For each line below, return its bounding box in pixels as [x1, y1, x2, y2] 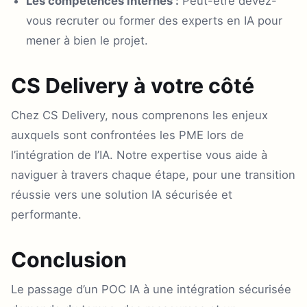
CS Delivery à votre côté [11, 73, 254, 98]
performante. [11, 207, 82, 221]
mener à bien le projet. [26, 33, 148, 47]
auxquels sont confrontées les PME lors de [11, 127, 244, 142]
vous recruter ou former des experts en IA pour [26, 13, 282, 27]
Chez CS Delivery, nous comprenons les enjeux [11, 108, 268, 122]
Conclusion [11, 247, 127, 272]
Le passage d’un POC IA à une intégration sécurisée [11, 282, 291, 296]
